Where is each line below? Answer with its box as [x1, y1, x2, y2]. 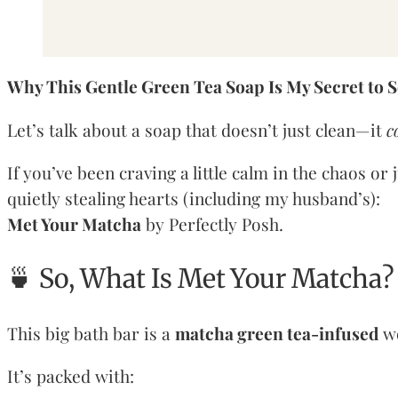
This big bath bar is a [7, 321, 175, 345]
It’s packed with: [7, 364, 134, 388]
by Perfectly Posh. [141, 211, 283, 235]
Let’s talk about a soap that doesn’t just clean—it [7, 117, 386, 141]
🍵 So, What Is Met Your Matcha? [7, 262, 394, 296]
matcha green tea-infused [175, 321, 378, 345]
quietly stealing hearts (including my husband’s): [7, 186, 380, 210]
